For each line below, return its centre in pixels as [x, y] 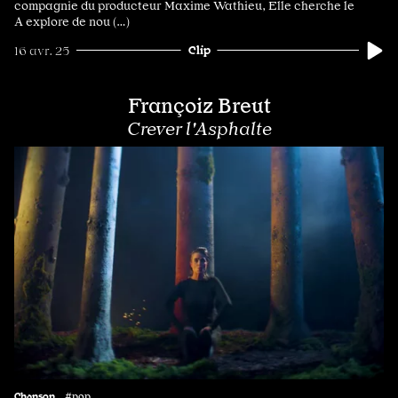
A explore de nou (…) [72, 21]
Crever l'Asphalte [199, 128]
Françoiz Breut [199, 105]
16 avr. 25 [42, 50]
